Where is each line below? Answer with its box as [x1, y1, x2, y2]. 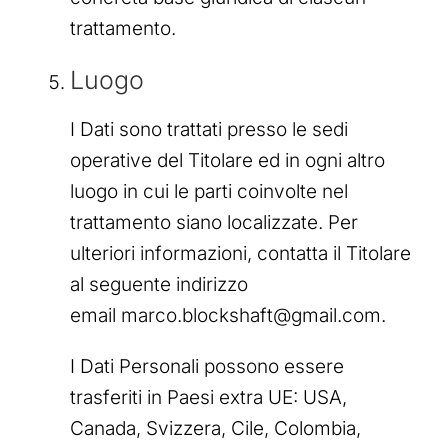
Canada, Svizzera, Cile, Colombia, [70, 417, 361, 441]
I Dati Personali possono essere [70, 355, 344, 379]
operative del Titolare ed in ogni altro [70, 149, 385, 173]
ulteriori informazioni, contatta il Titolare [70, 242, 411, 266]
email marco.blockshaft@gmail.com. [70, 304, 386, 328]
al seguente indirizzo [70, 273, 248, 297]
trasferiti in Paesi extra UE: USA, [70, 386, 347, 410]
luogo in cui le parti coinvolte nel [70, 180, 348, 204]
